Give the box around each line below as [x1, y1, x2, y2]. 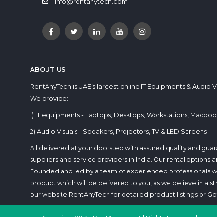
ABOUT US [30, 65, 66, 74]
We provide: [30, 95, 68, 103]
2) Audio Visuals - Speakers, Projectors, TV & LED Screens [30, 128, 207, 136]
